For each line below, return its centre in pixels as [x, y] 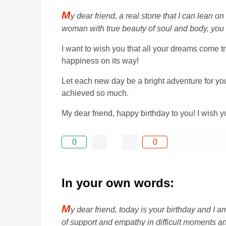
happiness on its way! [100, 61]
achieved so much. [95, 93]
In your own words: [118, 183]
